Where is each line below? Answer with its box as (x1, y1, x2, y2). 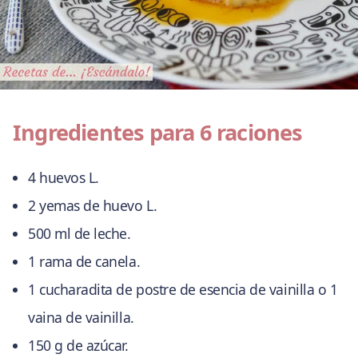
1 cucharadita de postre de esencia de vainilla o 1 (28, 279, 338, 299)
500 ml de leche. (28, 223, 131, 243)
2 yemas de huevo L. (28, 195, 157, 215)
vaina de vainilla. (28, 307, 134, 327)
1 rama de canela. (28, 251, 141, 271)
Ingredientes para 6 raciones (13, 117, 303, 148)
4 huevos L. (28, 167, 99, 187)
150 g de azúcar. (28, 335, 129, 355)
